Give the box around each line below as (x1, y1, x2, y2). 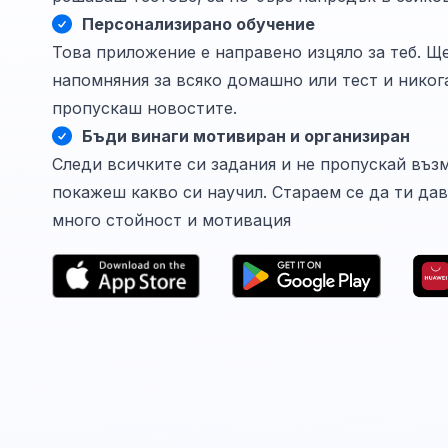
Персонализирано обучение (82, 14, 315, 34)
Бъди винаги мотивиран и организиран (82, 126, 410, 146)
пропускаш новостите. (52, 98, 237, 118)
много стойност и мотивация (52, 210, 291, 230)
